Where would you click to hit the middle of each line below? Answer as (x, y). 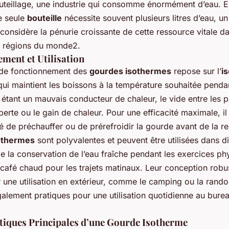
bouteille (44, 18)
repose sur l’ (196, 71)
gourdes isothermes (130, 71)
